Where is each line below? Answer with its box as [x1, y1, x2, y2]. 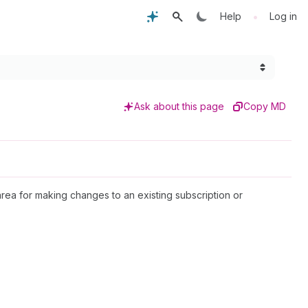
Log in [269, 10, 297, 22]
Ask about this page [134, 100, 224, 112]
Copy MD [243, 100, 286, 112]
